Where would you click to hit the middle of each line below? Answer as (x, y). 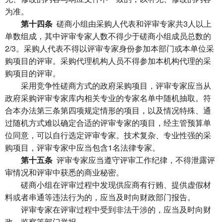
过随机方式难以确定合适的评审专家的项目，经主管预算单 (108, 123)
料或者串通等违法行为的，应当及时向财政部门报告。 (100, 197)
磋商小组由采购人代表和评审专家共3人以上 (132, 24)
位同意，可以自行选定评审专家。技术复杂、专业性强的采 (108, 135)
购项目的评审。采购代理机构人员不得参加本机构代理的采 (108, 61)
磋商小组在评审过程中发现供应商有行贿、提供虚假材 (108, 185)
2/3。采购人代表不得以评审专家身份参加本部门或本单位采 (110, 48)
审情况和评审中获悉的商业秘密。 (64, 172)
